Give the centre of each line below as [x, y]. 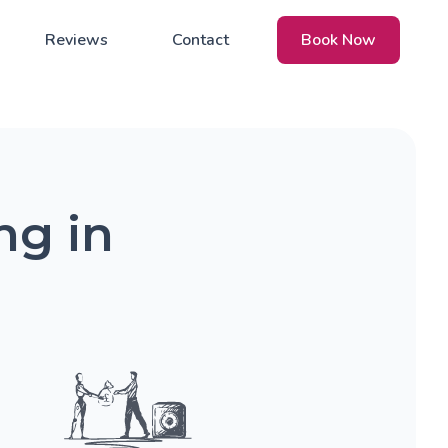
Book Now [338, 40]
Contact [200, 40]
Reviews [76, 40]
